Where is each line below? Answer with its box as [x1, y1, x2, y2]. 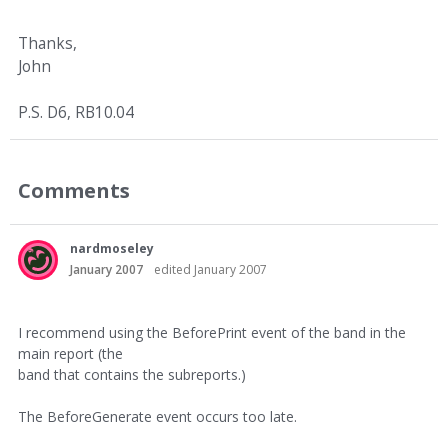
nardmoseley [70, 240, 154, 257]
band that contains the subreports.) [18, 365, 246, 384]
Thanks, [18, 33, 77, 54]
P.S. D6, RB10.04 [18, 102, 134, 123]
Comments [18, 176, 130, 204]
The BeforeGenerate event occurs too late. [18, 407, 297, 426]
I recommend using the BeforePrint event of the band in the [18, 323, 406, 342]
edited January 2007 [154, 261, 267, 278]
